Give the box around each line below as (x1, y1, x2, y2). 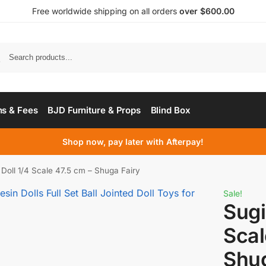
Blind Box (150, 104, 191, 116)
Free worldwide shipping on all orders (31, 6, 179, 16)
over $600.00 (179, 6, 235, 16)
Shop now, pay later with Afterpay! (62, 137, 204, 147)
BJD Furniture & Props (47, 104, 141, 116)
